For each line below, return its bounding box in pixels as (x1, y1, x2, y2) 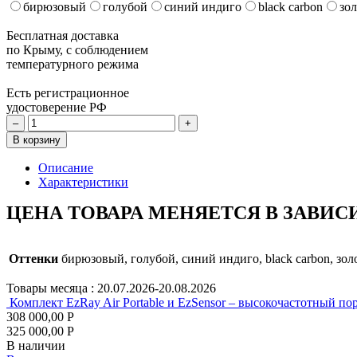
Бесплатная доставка (6, 28, 119, 42)
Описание (38, 160, 93, 175)
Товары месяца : (6, 280, 97, 295)
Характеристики (38, 175, 128, 189)
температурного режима (6, 57, 139, 71)
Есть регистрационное (6, 85, 129, 100)
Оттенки (9, 251, 58, 265)
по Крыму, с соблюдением (6, 42, 148, 57)
